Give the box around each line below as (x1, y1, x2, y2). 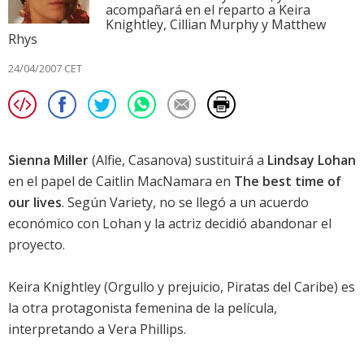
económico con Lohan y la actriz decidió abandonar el (8, 214, 331, 233)
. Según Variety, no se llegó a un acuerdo (62, 193, 309, 212)
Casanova (128, 151, 188, 170)
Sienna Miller (8, 151, 89, 170)
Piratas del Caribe (227, 278, 334, 297)
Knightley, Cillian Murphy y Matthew (106, 15, 326, 34)
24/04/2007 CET (8, 61, 82, 76)
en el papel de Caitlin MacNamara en (8, 172, 234, 191)
